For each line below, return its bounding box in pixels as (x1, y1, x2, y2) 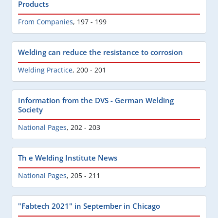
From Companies (18, 17, 73, 26)
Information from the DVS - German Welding (18, 95, 174, 105)
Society (18, 104, 43, 114)
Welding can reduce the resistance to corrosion (18, 47, 183, 57)
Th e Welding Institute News (18, 152, 117, 163)
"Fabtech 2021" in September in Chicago (18, 200, 160, 211)
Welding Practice (18, 65, 73, 74)
